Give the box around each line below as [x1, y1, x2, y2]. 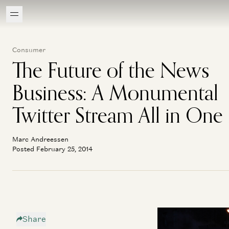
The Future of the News [12, 57, 209, 83]
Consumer [12, 45, 45, 54]
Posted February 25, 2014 [12, 145, 93, 153]
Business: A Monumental [12, 80, 218, 105]
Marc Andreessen [12, 135, 68, 144]
